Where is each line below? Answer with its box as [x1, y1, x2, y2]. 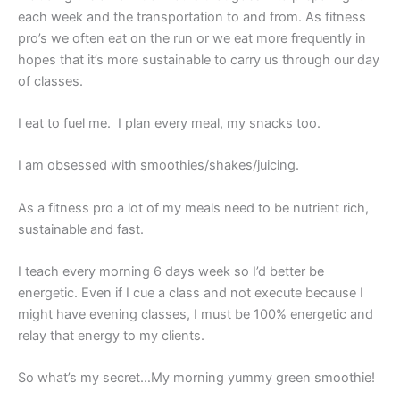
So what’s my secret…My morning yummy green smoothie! [18, 370, 375, 387]
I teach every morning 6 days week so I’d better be [18, 263, 324, 280]
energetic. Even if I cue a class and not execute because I [18, 285, 363, 302]
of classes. [18, 72, 83, 89]
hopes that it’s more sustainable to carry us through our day [18, 51, 379, 68]
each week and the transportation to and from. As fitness [18, 8, 366, 25]
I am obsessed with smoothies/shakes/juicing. [18, 157, 299, 174]
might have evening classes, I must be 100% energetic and [18, 306, 373, 323]
